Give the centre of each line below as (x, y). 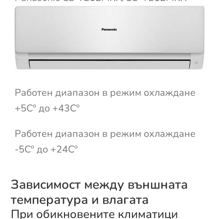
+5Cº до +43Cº (47, 108)
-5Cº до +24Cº (46, 149)
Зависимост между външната (99, 184)
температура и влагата (80, 199)
